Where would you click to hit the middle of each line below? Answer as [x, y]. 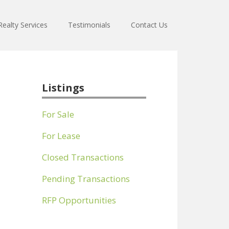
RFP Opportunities [79, 200]
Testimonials [89, 25]
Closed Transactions [83, 157]
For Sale [58, 114]
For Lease [61, 136]
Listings [63, 88]
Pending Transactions [86, 179]
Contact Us [149, 25]
